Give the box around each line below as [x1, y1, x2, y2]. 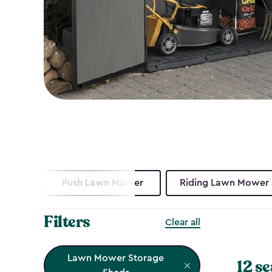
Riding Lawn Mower [180, 178, 270, 188]
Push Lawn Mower [61, 178, 143, 188]
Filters [44, 211, 90, 233]
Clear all [165, 217, 200, 227]
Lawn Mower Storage [67, 253, 164, 263]
